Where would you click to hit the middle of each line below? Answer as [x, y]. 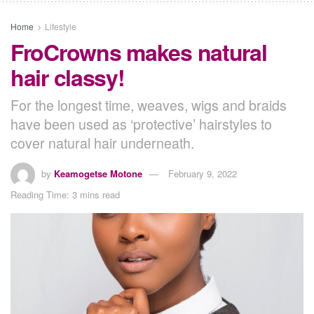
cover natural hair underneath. [102, 142]
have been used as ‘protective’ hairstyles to [141, 123]
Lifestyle [61, 27]
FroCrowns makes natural [139, 52]
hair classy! [68, 77]
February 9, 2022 [203, 173]
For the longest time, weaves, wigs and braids [149, 104]
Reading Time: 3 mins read [65, 194]
